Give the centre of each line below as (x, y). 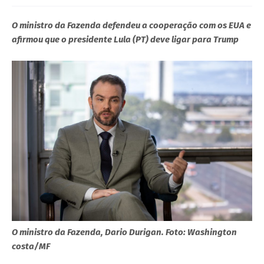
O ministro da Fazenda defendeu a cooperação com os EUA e (131, 25)
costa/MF (31, 246)
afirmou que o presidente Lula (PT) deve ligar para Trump (125, 39)
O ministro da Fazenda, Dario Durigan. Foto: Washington (124, 232)
